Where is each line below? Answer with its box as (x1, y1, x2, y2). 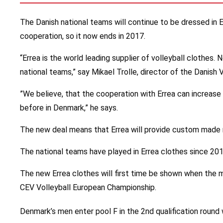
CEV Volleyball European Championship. (20, 183, 160, 193)
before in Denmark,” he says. (20, 103, 118, 113)
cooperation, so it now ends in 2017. (20, 31, 145, 41)
